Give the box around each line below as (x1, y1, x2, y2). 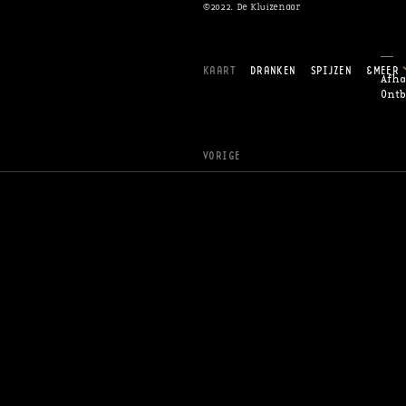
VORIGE (202, 148, 241, 164)
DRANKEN (249, 62, 296, 78)
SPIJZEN (310, 62, 353, 78)
